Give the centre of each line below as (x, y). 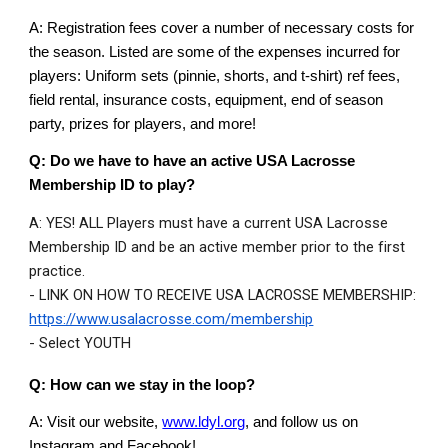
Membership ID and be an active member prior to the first (217, 246)
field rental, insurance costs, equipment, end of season (206, 99)
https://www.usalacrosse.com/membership (171, 318)
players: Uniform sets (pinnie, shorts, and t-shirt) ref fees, (215, 75)
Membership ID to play (108, 185)
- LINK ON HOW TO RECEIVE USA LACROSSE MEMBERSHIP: (223, 294)
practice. (59, 270)
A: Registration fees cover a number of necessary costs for (222, 27)
